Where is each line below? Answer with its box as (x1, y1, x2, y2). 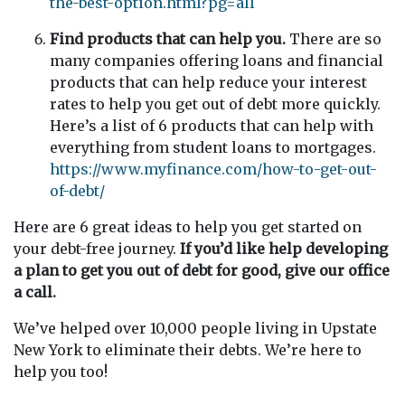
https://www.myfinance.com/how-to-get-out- (50, 160, 377, 178)
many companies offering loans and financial (50, 52, 383, 70)
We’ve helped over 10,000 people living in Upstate (14, 319, 377, 337)
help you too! (14, 363, 108, 381)
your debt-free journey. (14, 240, 180, 258)
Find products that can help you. (50, 30, 286, 48)
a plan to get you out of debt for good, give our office (14, 261, 390, 279)
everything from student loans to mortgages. (50, 138, 376, 156)
